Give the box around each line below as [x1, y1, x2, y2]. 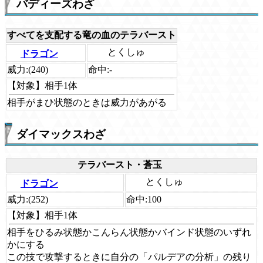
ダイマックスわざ [16, 127, 106, 140]
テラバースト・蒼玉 [77, 160, 162, 170]
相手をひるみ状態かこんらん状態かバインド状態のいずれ [7, 227, 251, 238]
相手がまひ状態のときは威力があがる [7, 97, 167, 107]
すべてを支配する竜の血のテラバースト [7, 29, 176, 40]
